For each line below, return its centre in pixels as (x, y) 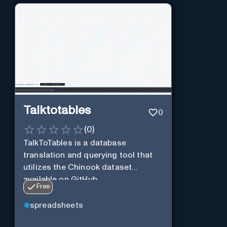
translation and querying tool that (88, 155)
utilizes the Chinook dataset (78, 167)
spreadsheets (56, 205)
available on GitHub (60, 180)
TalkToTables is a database (74, 143)
